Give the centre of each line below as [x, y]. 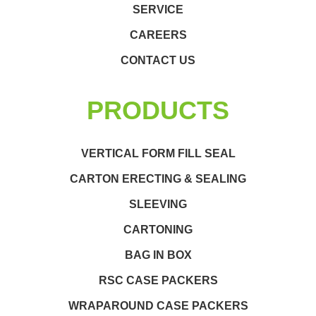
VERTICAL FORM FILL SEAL [158, 153]
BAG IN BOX [158, 255]
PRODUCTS [158, 110]
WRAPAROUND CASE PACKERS [158, 305]
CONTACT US [158, 60]
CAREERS [158, 35]
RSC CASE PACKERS [158, 280]
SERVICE [158, 9]
